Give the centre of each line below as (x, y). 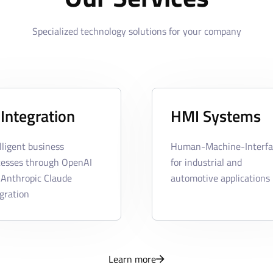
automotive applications (220, 178)
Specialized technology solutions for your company (136, 31)
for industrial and (206, 162)
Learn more (132, 259)
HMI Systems (216, 116)
